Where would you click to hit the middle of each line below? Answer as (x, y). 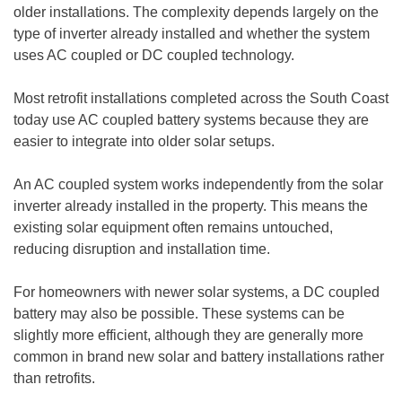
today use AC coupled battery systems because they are (191, 120)
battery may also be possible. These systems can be (179, 314)
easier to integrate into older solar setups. (144, 141)
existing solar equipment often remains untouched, (173, 227)
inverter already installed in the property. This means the (191, 206)
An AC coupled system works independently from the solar (198, 184)
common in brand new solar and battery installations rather (199, 357)
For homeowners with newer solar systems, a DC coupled (197, 292)
